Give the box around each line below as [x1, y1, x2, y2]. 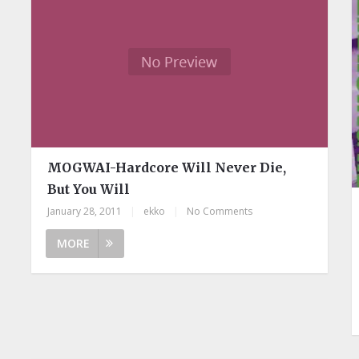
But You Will [47, 180, 131, 197]
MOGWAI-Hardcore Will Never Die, [47, 159, 287, 175]
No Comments [187, 204, 253, 218]
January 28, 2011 [47, 204, 123, 218]
